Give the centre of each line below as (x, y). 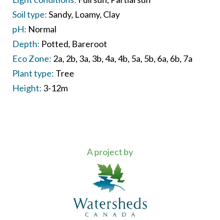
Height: (27, 88)
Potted (55, 43)
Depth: (26, 43)
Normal (42, 29)
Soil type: (29, 14)
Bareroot (89, 43)
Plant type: (33, 73)
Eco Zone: (32, 58)
